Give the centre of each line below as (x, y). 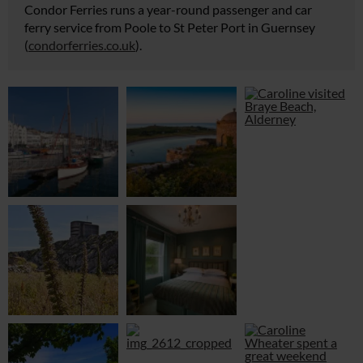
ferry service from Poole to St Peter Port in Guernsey (170, 28)
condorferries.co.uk (82, 45)
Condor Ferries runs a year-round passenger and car (168, 10)
